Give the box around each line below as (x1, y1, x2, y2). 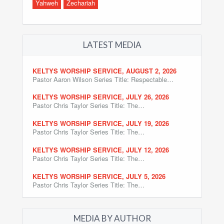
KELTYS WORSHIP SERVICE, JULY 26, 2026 (32, 92, 169, 102)
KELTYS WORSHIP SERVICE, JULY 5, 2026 (32, 171, 165, 181)
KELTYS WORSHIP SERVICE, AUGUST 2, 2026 (32, 65, 176, 75)
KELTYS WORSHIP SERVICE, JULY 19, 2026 (32, 118, 169, 128)
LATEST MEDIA (82, 39, 141, 50)
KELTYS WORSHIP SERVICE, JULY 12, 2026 (32, 145, 169, 155)
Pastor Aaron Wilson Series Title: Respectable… (32, 74, 173, 84)
